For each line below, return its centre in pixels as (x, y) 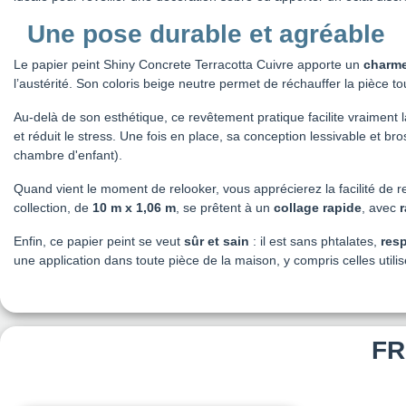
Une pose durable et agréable (206, 34)
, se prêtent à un (225, 208)
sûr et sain (217, 242)
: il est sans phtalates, (315, 242)
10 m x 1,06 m (134, 208)
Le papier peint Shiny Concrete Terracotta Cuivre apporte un (188, 65)
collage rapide (318, 208)
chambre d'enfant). (68, 155)
